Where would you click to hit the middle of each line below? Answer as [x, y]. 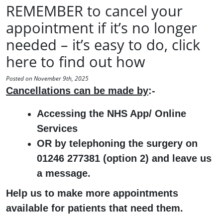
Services [57, 128]
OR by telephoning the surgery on [117, 143]
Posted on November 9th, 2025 [47, 78]
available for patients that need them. [96, 208]
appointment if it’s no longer [102, 28]
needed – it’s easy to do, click [103, 45]
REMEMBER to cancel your [94, 11]
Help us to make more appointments [92, 193]
